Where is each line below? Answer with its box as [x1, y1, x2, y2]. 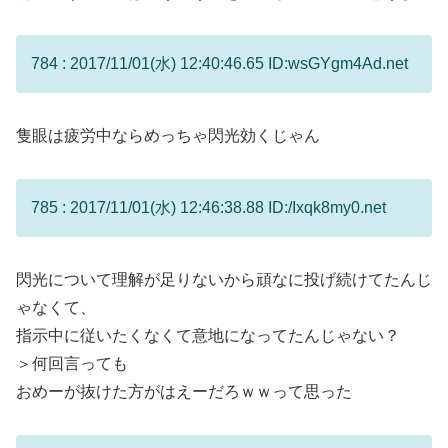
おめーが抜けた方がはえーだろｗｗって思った [16, 382, 352, 400]
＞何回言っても [16, 354, 128, 372]
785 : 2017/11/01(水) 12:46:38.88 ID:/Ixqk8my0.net [31, 198, 386, 216]
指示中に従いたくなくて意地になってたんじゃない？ [16, 326, 400, 344]
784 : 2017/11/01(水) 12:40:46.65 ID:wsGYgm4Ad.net [31, 55, 408, 73]
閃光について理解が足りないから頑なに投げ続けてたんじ [16, 270, 432, 288]
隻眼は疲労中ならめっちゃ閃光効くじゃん [16, 127, 320, 145]
